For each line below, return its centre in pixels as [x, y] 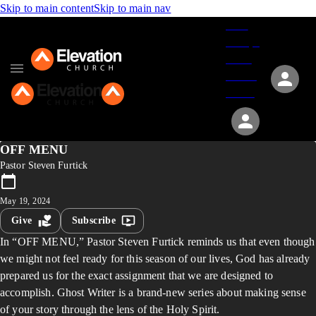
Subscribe [94, 220]
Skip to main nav [133, 8]
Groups [243, 42]
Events [241, 76]
